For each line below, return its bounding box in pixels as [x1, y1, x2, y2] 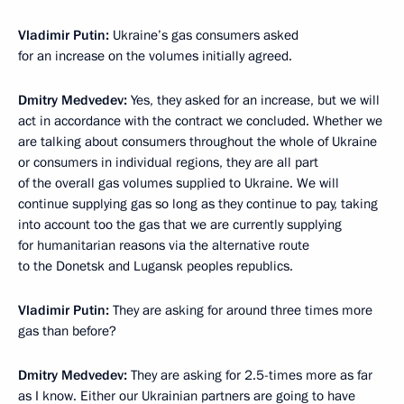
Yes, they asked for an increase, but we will [127, 91, 380, 109]
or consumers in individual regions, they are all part [18, 153, 318, 171]
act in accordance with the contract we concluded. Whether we [18, 112, 382, 130]
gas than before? [18, 322, 116, 340]
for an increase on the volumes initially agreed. [18, 47, 292, 65]
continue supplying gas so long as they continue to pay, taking [18, 195, 378, 213]
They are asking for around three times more [109, 301, 372, 319]
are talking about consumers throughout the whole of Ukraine [18, 133, 377, 151]
